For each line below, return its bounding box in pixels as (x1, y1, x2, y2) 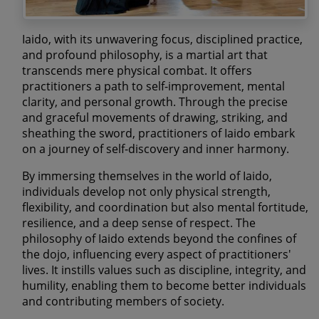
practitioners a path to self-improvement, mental (22, 78, 285, 95)
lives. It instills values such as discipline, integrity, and (22, 262, 306, 278)
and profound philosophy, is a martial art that (22, 47, 268, 63)
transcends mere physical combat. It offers (22, 63, 252, 79)
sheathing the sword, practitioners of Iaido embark (22, 125, 295, 142)
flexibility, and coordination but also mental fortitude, (22, 199, 308, 216)
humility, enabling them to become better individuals (22, 278, 306, 294)
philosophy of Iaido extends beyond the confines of (22, 231, 296, 247)
